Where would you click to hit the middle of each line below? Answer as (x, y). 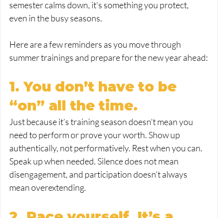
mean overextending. (48, 188)
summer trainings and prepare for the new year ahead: (109, 58)
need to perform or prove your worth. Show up (95, 135)
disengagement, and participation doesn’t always (99, 174)
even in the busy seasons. (56, 18)
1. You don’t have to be (95, 87)
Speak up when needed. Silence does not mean (95, 161)
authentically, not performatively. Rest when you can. (107, 148)
